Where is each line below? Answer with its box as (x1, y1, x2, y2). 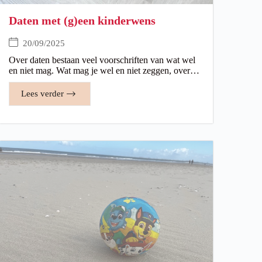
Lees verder (21, 89, 64, 99)
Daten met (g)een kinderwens (9, 14, 156, 27)
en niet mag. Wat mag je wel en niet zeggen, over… (9, 65, 199, 76)
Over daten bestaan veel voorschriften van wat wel (9, 55, 195, 65)
